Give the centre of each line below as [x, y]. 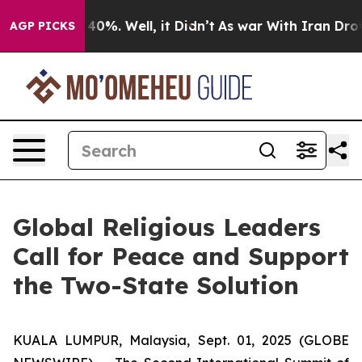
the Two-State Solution [156, 285]
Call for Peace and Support [181, 256]
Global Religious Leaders [167, 227]
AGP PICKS [42, 26]
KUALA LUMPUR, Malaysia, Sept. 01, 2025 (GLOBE [181, 340]
